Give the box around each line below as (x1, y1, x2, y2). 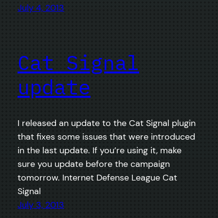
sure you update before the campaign (18, 158, 170, 170)
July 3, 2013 (18, 199, 64, 211)
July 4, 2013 (18, 1, 64, 14)
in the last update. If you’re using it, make (18, 145, 182, 157)
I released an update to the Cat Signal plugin (18, 117, 196, 129)
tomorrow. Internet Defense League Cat (18, 172, 177, 184)
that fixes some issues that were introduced (18, 131, 195, 143)
